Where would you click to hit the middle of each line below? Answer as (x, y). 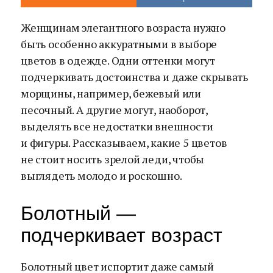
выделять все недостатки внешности (117, 126)
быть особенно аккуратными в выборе (119, 44)
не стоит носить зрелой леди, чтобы (113, 159)
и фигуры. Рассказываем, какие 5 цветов (124, 143)
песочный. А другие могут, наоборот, (114, 110)
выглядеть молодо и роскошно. (101, 175)
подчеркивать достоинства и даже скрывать (134, 77)
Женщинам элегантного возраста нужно (123, 27)
